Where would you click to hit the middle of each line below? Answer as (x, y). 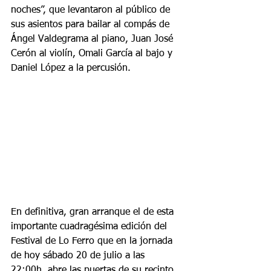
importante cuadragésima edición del (90, 227)
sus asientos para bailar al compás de (92, 25)
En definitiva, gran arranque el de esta (94, 213)
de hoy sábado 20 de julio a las (79, 256)
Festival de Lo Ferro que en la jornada (93, 242)
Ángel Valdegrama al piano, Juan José (93, 40)
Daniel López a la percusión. (71, 69)
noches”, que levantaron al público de (92, 11)
